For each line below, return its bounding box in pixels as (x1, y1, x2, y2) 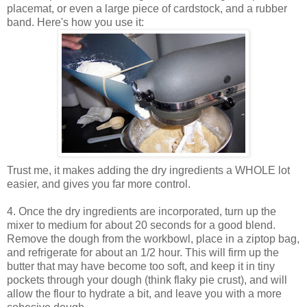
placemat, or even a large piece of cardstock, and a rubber (7, 3, 287, 15)
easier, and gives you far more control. (7, 178, 191, 191)
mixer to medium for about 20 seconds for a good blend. (7, 219, 275, 232)
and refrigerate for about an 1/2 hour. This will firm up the (7, 247, 279, 259)
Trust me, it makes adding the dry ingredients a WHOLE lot (7, 164, 290, 177)
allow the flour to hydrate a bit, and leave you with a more (7, 288, 282, 300)
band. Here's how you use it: (7, 16, 144, 29)
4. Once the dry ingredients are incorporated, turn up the (7, 206, 276, 218)
